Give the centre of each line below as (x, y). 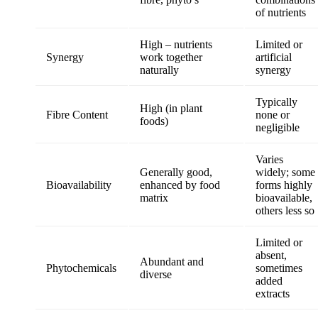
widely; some (285, 172)
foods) (154, 121)
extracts (273, 294)
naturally (159, 70)
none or (273, 115)
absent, (271, 255)
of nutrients (281, 12)
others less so (285, 210)
